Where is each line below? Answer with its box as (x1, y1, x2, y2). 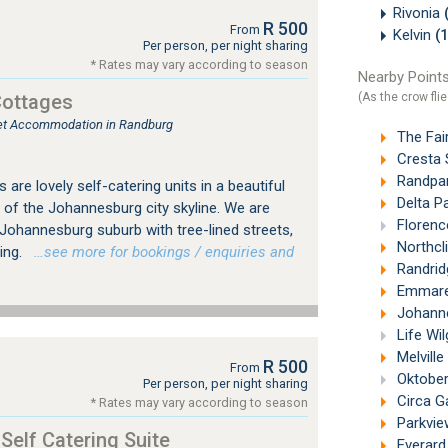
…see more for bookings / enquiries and (25, 243, 294, 261)
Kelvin (392, 25, 435, 44)
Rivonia (392, 3, 444, 22)
